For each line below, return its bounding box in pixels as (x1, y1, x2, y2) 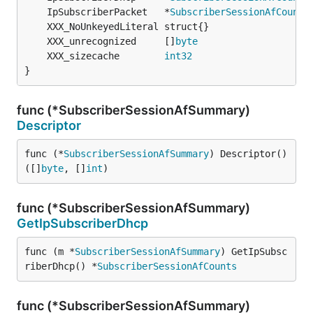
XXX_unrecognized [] (47, 36, 175, 47)
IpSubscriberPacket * (47, 6, 170, 17)
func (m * (24, 246, 75, 257)
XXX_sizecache (47, 50, 164, 61)
